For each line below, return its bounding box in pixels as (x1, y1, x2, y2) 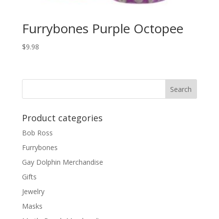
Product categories (22, 112, 103, 124)
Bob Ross (22, 128, 53, 138)
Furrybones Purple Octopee (22, 19, 183, 37)
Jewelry (22, 187, 44, 197)
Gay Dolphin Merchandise (22, 157, 103, 167)
